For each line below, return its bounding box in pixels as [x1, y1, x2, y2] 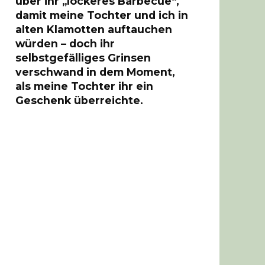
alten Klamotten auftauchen [15, 22, 172, 35]
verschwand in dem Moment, [15, 65, 175, 78]
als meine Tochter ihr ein [15, 79, 153, 92]
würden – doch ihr [15, 37, 115, 50]
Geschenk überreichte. [15, 93, 143, 106]
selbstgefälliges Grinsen [15, 51, 151, 64]
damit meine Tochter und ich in [15, 8, 188, 21]
